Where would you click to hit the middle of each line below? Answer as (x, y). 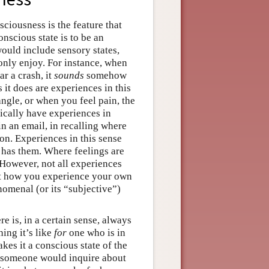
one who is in (96, 232)
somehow (105, 75)
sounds (69, 75)
